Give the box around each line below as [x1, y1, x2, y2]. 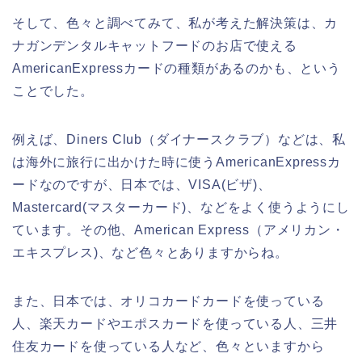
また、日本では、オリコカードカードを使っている [12, 293, 325, 308]
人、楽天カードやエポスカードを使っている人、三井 [12, 316, 339, 330]
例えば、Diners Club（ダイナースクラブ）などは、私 [12, 132, 346, 146]
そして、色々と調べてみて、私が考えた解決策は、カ [12, 15, 339, 30]
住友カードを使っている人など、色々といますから [12, 339, 325, 353]
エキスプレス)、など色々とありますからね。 [12, 245, 288, 259]
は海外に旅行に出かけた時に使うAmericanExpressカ [12, 154, 341, 169]
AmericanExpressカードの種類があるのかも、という [12, 61, 341, 75]
